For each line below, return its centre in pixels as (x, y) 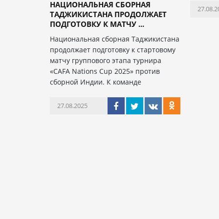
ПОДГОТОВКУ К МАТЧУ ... (97, 24)
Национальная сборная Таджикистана (115, 39)
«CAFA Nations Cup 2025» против (105, 71)
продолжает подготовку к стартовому (113, 50)
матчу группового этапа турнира (106, 60)
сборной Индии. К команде (96, 82)
